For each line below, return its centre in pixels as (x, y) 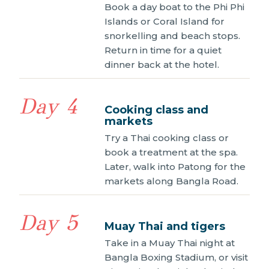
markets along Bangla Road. (171, 181)
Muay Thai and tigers (165, 227)
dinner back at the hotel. (162, 65)
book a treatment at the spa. (171, 153)
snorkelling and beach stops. (172, 36)
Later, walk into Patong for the (175, 167)
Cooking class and (156, 110)
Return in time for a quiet (163, 50)
